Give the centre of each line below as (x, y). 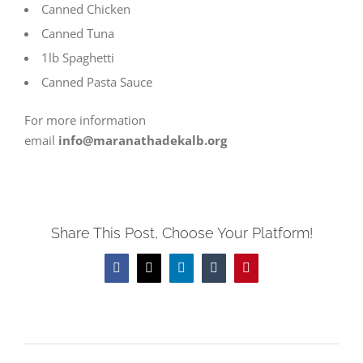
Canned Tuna (78, 33)
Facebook (141, 273)
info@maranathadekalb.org (143, 140)
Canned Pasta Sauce (97, 82)
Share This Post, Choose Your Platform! (181, 233)
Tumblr (231, 273)
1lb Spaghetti (78, 58)
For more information (85, 120)
